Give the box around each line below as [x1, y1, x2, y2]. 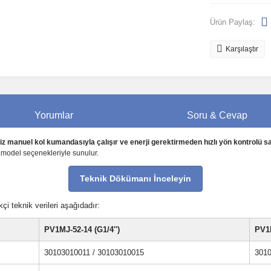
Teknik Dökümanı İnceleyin [80, 174, 191, 183]
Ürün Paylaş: [209, 17, 255, 27]
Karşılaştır [225, 45, 258, 53]
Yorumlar [34, 110, 73, 120]
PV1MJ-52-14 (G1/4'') [44, 225, 120, 234]
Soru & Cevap [187, 110, 247, 120]
